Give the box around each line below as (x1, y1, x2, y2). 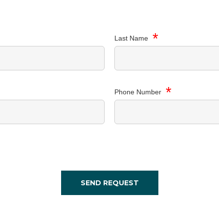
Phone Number (114, 88, 163, 96)
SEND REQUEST (80, 178, 139, 187)
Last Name (114, 34, 150, 42)
